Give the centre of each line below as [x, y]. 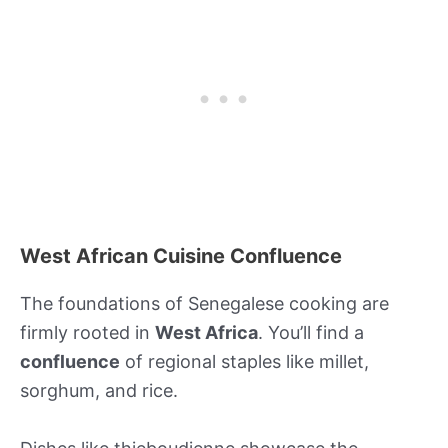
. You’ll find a [311, 332]
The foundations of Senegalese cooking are [204, 303]
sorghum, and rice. [99, 390]
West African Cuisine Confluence [181, 256]
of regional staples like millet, [244, 361]
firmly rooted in [87, 332]
